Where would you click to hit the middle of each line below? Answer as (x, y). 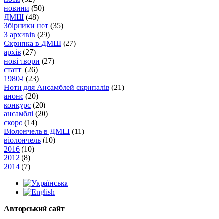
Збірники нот (26, 25)
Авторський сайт (34, 208)
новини (17, 8)
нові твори (22, 61)
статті (13, 69)
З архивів (20, 34)
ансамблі (19, 113)
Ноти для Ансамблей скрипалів (57, 87)
